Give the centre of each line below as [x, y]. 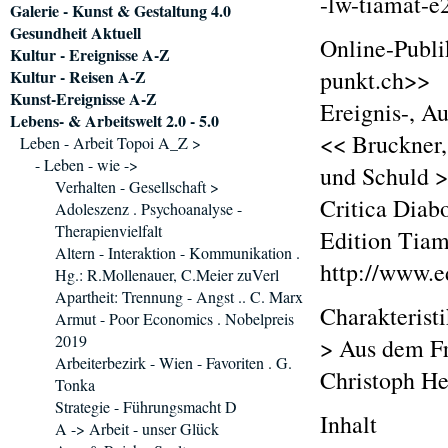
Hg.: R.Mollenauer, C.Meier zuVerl [167, 274]
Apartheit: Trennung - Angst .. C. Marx [179, 296]
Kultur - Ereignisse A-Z [90, 54]
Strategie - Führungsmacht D [146, 406]
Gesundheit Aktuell [75, 32]
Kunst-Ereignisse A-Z [83, 98]
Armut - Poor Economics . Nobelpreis [174, 318]
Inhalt [348, 424]
